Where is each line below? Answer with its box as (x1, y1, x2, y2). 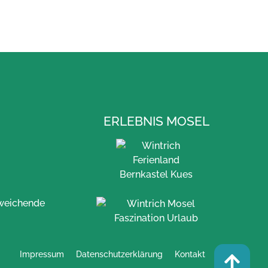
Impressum (20, 249, 64, 260)
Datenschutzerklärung (76, 249, 163, 260)
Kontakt (175, 249, 205, 260)
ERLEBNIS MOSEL (103, 113, 209, 129)
